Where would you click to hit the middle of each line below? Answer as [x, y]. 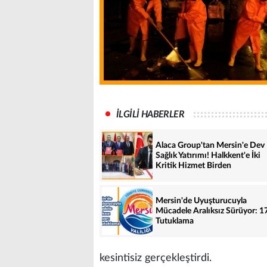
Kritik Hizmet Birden [193, 165]
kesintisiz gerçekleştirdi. [156, 258]
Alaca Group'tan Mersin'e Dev [210, 145]
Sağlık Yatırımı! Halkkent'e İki [208, 155]
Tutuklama [175, 221]
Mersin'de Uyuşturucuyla [201, 201]
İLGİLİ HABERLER [150, 114]
